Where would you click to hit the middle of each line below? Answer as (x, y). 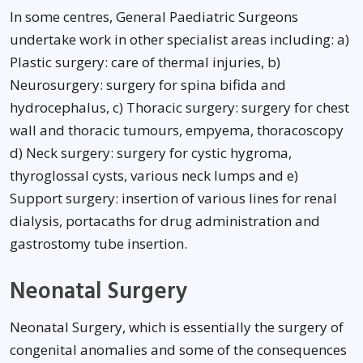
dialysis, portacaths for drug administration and (165, 221)
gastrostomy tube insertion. (98, 243)
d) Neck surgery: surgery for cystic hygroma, (151, 153)
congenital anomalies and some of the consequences (178, 350)
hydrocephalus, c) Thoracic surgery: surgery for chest (179, 107)
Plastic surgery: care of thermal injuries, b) (145, 62)
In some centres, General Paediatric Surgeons (154, 17)
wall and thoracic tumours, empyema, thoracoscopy (177, 130)
